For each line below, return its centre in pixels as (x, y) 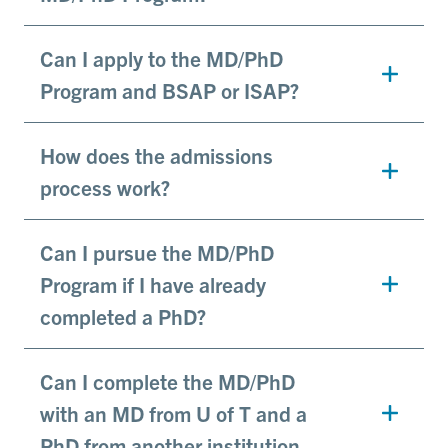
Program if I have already (153, 284)
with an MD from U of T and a (173, 413)
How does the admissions (156, 155)
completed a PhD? (123, 316)
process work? (105, 187)
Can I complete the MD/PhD (167, 381)
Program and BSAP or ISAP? (169, 90)
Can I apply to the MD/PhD (161, 58)
